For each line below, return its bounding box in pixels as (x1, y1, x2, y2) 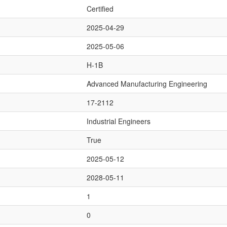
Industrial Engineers (87, 116, 150, 126)
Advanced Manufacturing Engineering (87, 79, 207, 89)
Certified (87, 4, 113, 14)
